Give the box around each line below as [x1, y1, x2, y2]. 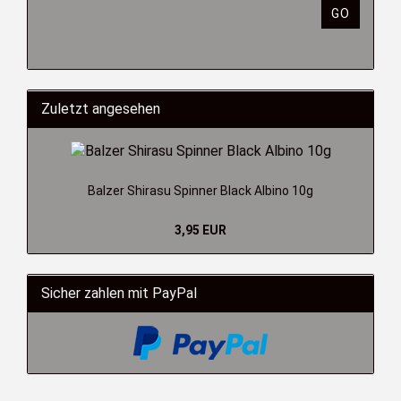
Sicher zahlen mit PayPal [41, 284, 197, 302]
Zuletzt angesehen [41, 99, 160, 117]
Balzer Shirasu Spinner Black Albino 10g [88, 183, 313, 198]
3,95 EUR [175, 222, 226, 237]
